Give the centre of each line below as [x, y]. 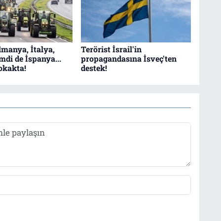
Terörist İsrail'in [111, 49]
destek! [94, 68]
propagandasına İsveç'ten [129, 58]
